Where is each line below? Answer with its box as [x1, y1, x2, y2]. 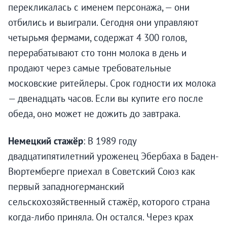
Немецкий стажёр [8, 135, 83, 147]
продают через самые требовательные [8, 62, 171, 74]
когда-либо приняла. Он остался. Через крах [8, 211, 194, 223]
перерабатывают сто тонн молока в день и [8, 47, 186, 59]
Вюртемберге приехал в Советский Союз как [8, 165, 195, 178]
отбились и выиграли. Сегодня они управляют [8, 16, 199, 29]
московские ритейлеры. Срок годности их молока [8, 77, 216, 90]
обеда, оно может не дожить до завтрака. [8, 107, 180, 120]
